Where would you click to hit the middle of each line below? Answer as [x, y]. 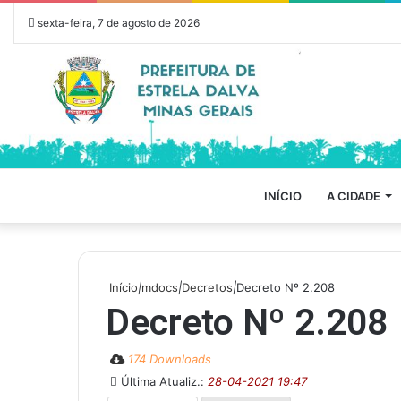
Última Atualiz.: [162, 381]
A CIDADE [354, 196]
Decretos [207, 287]
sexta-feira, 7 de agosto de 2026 [117, 23]
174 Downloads [170, 358]
